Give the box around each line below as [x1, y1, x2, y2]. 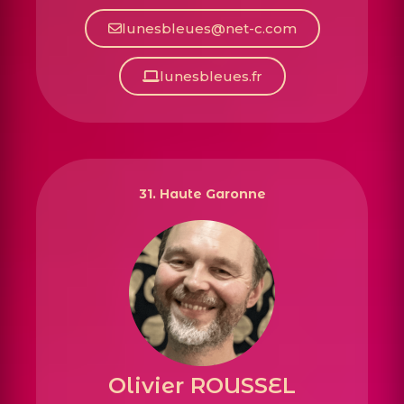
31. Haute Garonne [138, 186, 266, 203]
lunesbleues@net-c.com [121, 20, 297, 38]
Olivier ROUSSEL [108, 372, 296, 399]
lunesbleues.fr [159, 68, 262, 86]
